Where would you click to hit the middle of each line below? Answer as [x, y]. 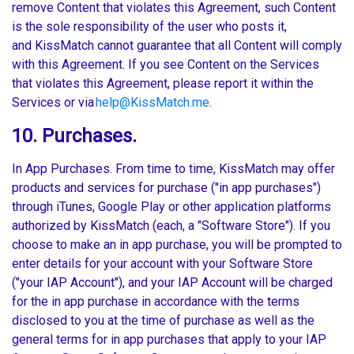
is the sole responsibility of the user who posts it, [149, 27]
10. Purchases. [74, 136]
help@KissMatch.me [153, 103]
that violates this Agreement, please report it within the [163, 84]
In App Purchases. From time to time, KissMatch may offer [173, 169]
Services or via [54, 103]
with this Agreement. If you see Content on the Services [166, 65]
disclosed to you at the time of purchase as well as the [163, 321]
